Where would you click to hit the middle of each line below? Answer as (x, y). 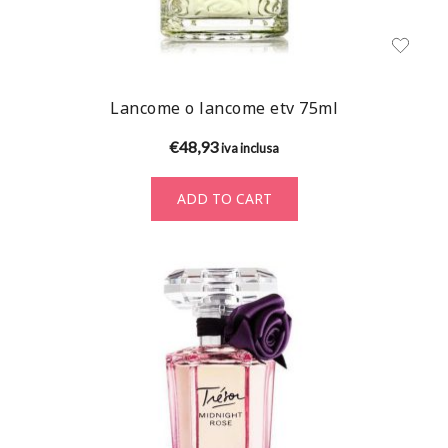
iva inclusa (250, 148)
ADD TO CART (224, 199)
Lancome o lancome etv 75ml (224, 108)
